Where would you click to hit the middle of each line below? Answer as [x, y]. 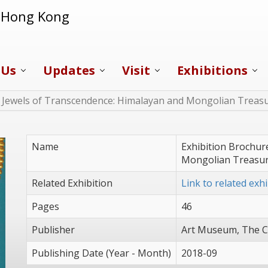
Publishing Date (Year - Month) [101, 253]
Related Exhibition [72, 183]
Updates [69, 70]
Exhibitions [212, 70]
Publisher [53, 230]
